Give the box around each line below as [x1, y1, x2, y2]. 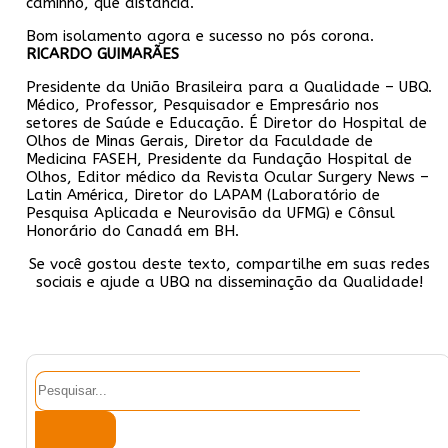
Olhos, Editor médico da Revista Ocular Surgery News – [26, 167, 429, 186]
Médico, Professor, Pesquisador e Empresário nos [26, 95, 379, 114]
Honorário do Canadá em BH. [26, 221, 239, 240]
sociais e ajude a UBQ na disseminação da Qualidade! [35, 272, 423, 291]
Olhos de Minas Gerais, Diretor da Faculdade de [26, 131, 373, 150]
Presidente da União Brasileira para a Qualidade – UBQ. [26, 77, 432, 96]
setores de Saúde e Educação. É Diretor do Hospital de [26, 113, 427, 132]
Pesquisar [34, 369, 110, 389]
